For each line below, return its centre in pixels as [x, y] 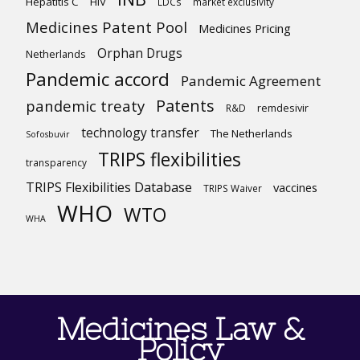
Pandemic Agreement [251, 80]
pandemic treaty [85, 105]
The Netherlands [252, 133]
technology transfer [140, 132]
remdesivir [283, 108]
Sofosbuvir [48, 134]
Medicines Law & [180, 329]
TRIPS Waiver [233, 188]
